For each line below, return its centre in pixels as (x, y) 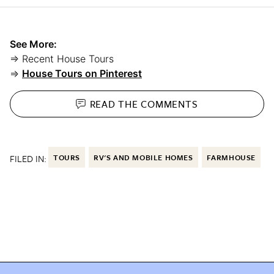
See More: (33, 44)
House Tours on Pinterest (82, 74)
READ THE (115, 104)
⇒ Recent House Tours (62, 59)
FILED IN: (28, 159)
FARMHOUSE (231, 157)
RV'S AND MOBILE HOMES (143, 157)
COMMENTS (169, 104)
